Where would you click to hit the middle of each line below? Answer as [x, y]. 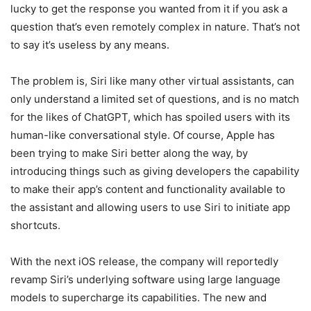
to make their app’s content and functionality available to [148, 189]
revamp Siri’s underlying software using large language [145, 279]
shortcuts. [35, 225]
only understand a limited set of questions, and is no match [155, 99]
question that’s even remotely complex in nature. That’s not [155, 26]
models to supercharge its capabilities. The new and [138, 297]
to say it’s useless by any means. [90, 44]
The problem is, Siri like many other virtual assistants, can [152, 81]
